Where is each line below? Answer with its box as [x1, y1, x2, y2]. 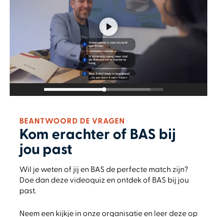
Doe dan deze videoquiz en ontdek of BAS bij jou [19, 175, 189, 186]
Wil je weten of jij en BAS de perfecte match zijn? [19, 165, 188, 175]
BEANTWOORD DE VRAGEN [19, 116, 125, 126]
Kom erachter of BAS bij [19, 125, 176, 144]
